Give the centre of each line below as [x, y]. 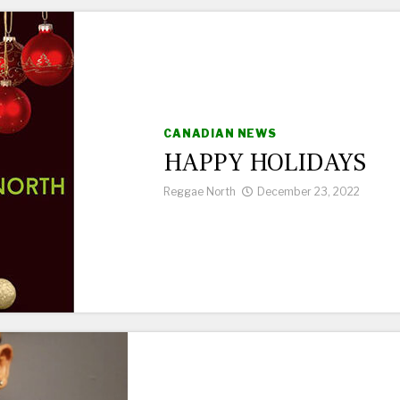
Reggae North [200, 192]
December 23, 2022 [308, 192]
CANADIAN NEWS [220, 133]
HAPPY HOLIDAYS [265, 162]
